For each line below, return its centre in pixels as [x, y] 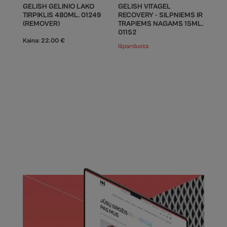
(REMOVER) [41, 24]
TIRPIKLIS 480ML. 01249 [62, 15]
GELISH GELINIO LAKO [58, 6]
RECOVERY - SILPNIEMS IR [160, 15]
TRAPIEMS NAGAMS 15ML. [160, 24]
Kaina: [32, 41]
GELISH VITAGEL [144, 6]
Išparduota [133, 47]
